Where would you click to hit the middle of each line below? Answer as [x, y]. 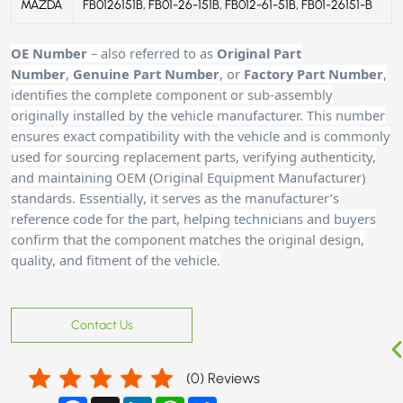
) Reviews [230, 378]
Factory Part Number [313, 73]
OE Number [49, 53]
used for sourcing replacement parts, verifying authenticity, [193, 156]
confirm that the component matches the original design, [188, 239]
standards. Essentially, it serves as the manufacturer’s [175, 197]
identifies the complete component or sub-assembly [172, 94]
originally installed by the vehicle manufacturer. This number [198, 115]
